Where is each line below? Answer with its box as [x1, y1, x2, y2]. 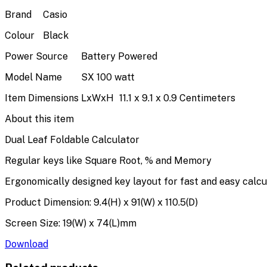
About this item [5, 113, 74, 125]
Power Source [5, 50, 68, 62]
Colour [5, 29, 35, 41]
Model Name [5, 71, 62, 83]
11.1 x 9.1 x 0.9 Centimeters [119, 92, 235, 104]
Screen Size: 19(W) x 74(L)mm [5, 217, 136, 229]
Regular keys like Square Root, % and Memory [5, 154, 212, 166]
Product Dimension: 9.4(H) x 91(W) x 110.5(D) [5, 196, 198, 208]
